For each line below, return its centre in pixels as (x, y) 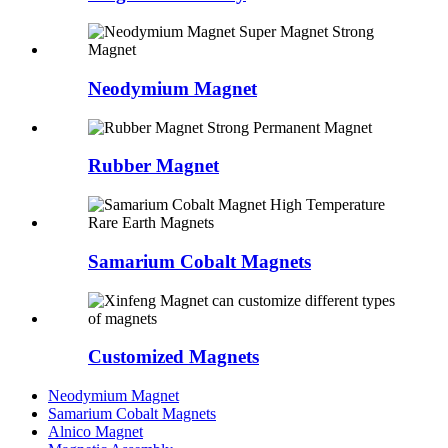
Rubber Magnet (153, 166)
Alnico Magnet (95, 432)
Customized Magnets (173, 357)
